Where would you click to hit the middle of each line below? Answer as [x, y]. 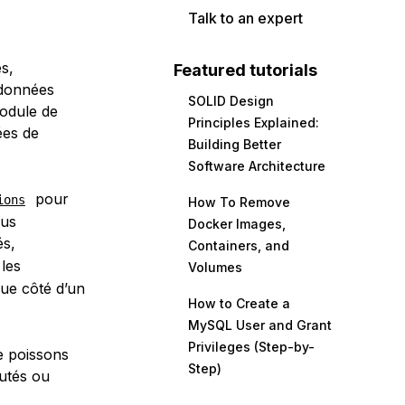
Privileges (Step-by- [251, 347]
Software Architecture [257, 166]
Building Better [235, 144]
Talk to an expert [245, 18]
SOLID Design [231, 101]
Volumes [215, 267]
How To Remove [239, 202]
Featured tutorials [245, 70]
